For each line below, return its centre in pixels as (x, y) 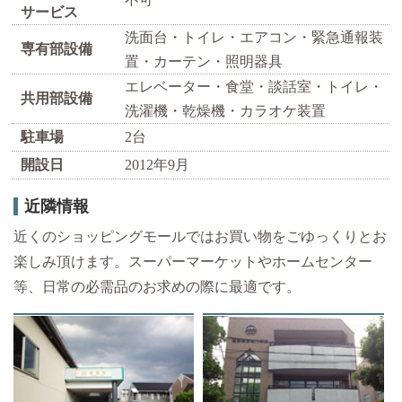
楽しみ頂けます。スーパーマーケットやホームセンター (192, 261)
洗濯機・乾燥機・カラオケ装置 (226, 110)
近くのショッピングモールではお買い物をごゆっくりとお (200, 236)
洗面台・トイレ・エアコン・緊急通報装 (254, 37)
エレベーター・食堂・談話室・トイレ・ (254, 86)
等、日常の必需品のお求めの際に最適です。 (157, 286)
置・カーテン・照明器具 (204, 61)
